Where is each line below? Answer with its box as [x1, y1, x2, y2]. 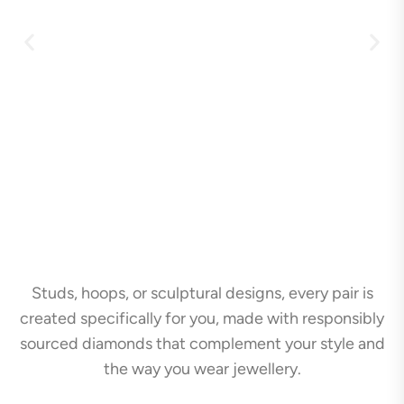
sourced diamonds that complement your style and [19, 333, 385, 353]
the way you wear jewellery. [103, 358, 301, 379]
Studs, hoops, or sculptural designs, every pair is [31, 282, 373, 303]
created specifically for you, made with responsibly [20, 308, 384, 328]
